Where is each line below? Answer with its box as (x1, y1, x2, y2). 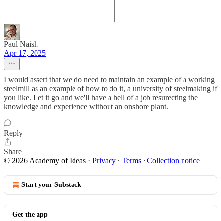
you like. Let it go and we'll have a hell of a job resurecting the (4, 93, 198, 102)
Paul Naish (4, 40, 38, 48)
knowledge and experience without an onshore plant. (4, 102, 168, 110)
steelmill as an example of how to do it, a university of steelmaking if (4, 84, 217, 93)
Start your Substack (21, 181, 81, 188)
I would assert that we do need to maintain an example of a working (4, 75, 215, 84)
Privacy (92, 156, 116, 165)
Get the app (12, 211, 48, 218)
